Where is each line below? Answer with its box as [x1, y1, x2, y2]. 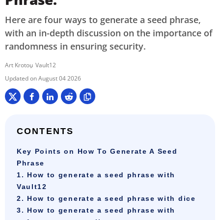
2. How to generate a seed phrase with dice [17, 194, 196, 203]
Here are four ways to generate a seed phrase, [5, 14, 201, 26]
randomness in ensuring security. [5, 40, 146, 53]
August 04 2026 [38, 74, 81, 83]
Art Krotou [5, 61, 33, 70]
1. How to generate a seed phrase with [17, 171, 176, 179]
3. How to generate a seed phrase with [17, 206, 176, 215]
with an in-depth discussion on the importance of [5, 27, 213, 39]
